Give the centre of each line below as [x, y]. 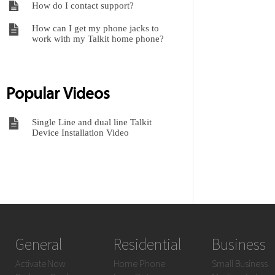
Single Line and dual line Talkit [92, 122]
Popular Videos [58, 93]
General [39, 244]
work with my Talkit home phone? [98, 39]
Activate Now [41, 263]
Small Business [240, 263]
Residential [148, 244]
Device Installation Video [80, 133]
